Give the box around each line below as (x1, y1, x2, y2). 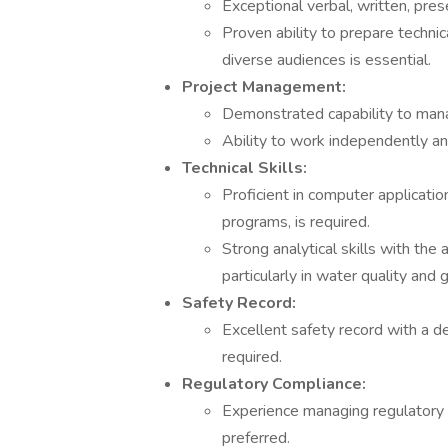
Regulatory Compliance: (182, 373, 366, 395)
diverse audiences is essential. (222, 49, 431, 71)
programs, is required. (222, 211, 370, 233)
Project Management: (182, 76, 346, 98)
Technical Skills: (182, 157, 307, 179)
